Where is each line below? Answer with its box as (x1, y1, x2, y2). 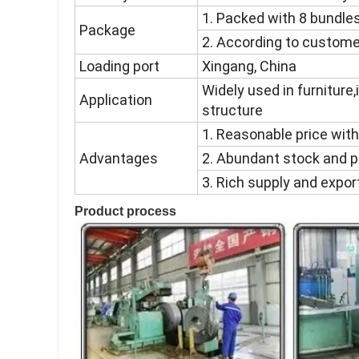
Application (79, 91, 152, 109)
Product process (75, 204, 176, 219)
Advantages (79, 150, 158, 167)
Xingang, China (202, 58, 296, 75)
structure (202, 102, 263, 119)
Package (79, 22, 135, 39)
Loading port (79, 58, 159, 75)
